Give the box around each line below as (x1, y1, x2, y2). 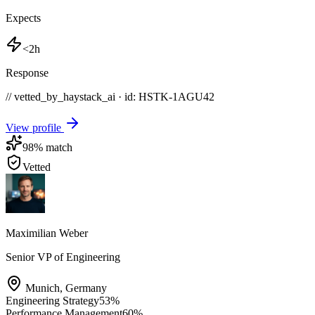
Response (6, 66, 49, 79)
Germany (65, 281, 107, 294)
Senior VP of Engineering (6, 250, 120, 263)
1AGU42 (172, 90, 214, 103)
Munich (25, 281, 60, 294)
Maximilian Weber (6, 226, 88, 239)
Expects (6, 11, 41, 24)
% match (34, 141, 72, 153)
